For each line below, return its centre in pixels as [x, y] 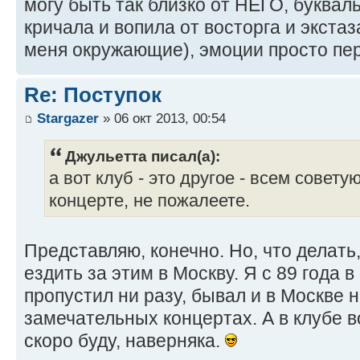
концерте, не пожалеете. [149, 201]
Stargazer [68, 118]
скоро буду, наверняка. [125, 341]
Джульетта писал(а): [143, 156]
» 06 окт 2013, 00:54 [162, 118]
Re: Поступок [93, 94]
